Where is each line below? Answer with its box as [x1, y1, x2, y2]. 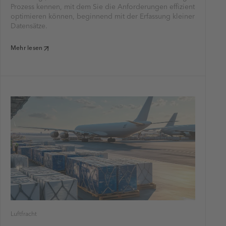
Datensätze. [11, 23, 47, 30]
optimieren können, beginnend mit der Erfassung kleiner [11, 13, 195, 21]
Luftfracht [11, 211, 37, 218]
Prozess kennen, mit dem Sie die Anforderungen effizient [11, 4, 195, 11]
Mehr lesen [11, 45, 43, 52]
